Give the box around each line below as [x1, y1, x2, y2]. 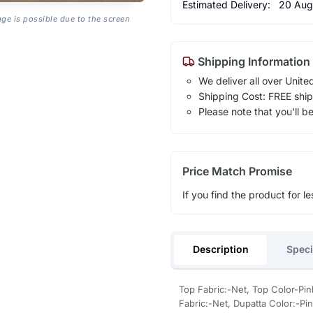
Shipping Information [194, 54, 310, 69]
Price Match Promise [182, 164, 292, 179]
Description [192, 242, 249, 255]
